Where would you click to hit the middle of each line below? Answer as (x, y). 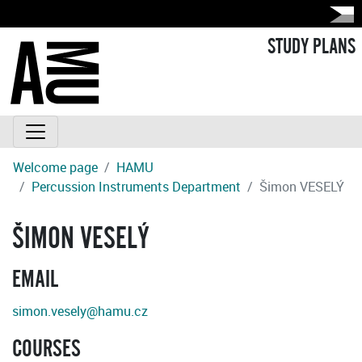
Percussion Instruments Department (136, 187)
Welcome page (55, 168)
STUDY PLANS (311, 47)
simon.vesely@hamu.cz (80, 311)
